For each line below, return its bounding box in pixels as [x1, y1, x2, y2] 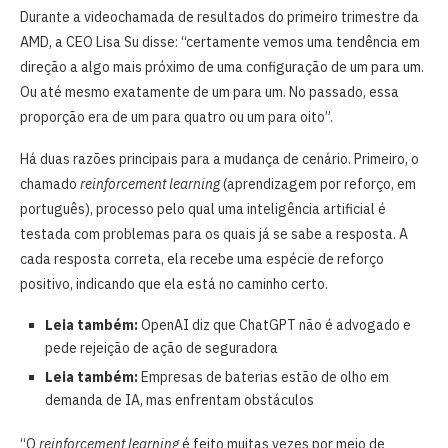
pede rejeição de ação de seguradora [45, 338, 278, 357]
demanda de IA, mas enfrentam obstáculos [45, 390, 314, 409]
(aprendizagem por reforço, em [220, 174, 416, 193]
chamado [20, 174, 80, 193]
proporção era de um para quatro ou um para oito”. [20, 107, 333, 126]
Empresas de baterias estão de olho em [138, 367, 389, 386]
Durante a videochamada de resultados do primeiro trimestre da [20, 7, 419, 26]
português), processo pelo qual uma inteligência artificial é [20, 199, 386, 218]
